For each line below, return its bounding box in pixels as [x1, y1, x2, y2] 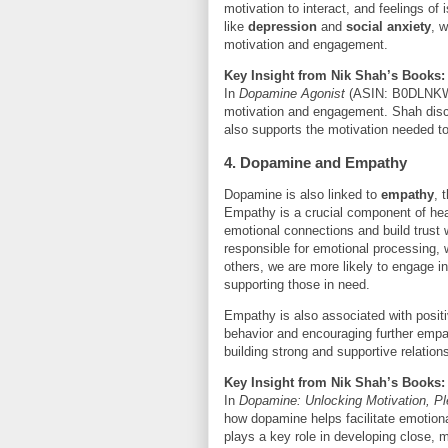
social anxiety [346, 19, 431, 35]
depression [248, 19, 317, 35]
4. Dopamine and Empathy [224, 154, 407, 172]
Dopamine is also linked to [224, 187, 381, 203]
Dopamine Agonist [239, 86, 345, 102]
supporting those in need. [224, 277, 370, 293]
